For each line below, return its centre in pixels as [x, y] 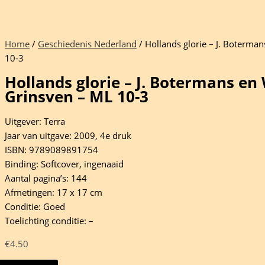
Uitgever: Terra [35, 121]
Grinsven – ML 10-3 [77, 97]
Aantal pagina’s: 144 [46, 178]
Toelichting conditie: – [49, 220]
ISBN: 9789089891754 [51, 149]
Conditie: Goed [35, 206]
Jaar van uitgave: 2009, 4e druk [68, 135]
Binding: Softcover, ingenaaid [64, 164]
